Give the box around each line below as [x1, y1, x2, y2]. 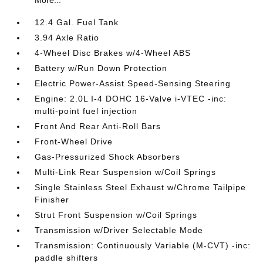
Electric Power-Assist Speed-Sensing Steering [35, 78, 231, 88]
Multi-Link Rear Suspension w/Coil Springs [35, 167, 217, 177]
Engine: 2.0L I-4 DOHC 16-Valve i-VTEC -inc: [35, 93, 227, 103]
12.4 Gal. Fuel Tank [35, 17, 119, 27]
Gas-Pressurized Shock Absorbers [35, 151, 181, 161]
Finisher [35, 194, 70, 204]
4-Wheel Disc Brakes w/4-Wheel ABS [35, 48, 191, 58]
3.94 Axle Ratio [35, 32, 100, 42]
